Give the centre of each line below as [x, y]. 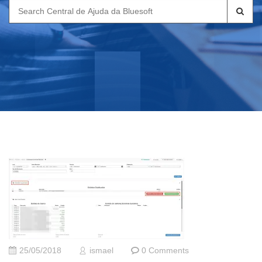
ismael [101, 251]
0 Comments [165, 251]
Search [24, 7]
